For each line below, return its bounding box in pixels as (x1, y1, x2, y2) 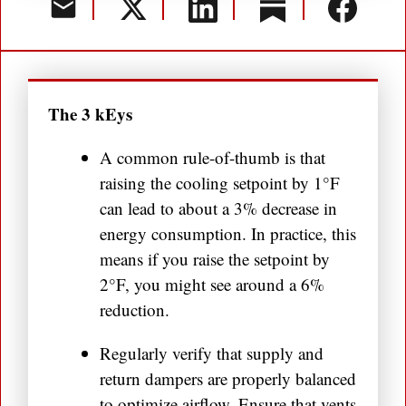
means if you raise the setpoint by (100, 247, 330, 271)
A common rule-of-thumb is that (100, 146, 325, 169)
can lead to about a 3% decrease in (100, 197, 337, 220)
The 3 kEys (48, 101, 132, 127)
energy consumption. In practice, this (100, 222, 356, 246)
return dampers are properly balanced (100, 367, 356, 391)
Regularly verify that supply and (100, 342, 324, 365)
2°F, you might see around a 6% (100, 273, 324, 296)
